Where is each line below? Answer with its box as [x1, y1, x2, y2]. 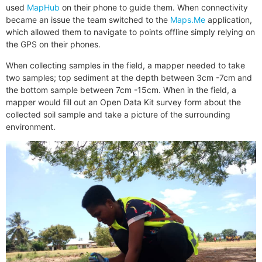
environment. [6, 121, 56, 132]
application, [205, 15, 252, 25]
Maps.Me [170, 15, 205, 25]
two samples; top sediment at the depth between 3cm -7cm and [6, 72, 252, 82]
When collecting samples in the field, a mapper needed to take [6, 60, 245, 70]
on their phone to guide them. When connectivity [60, 2, 248, 13]
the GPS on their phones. [6, 39, 101, 50]
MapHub [27, 2, 60, 13]
